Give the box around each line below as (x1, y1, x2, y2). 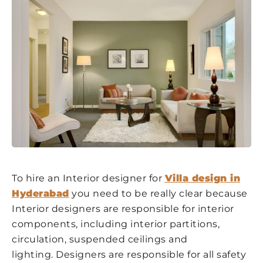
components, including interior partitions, (12, 218, 220, 230)
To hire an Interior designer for (12, 173, 165, 184)
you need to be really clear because (69, 188, 248, 200)
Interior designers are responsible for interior (12, 203, 234, 215)
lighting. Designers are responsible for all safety (12, 249, 246, 261)
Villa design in (164, 173, 240, 184)
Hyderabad (12, 188, 69, 200)
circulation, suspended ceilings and (12, 234, 188, 245)
